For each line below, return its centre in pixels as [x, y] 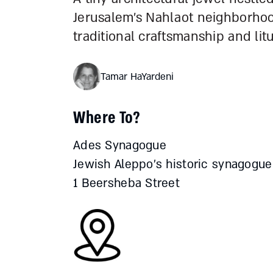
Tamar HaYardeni [137, 76]
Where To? [107, 118]
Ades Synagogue [120, 146]
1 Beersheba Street [127, 183]
